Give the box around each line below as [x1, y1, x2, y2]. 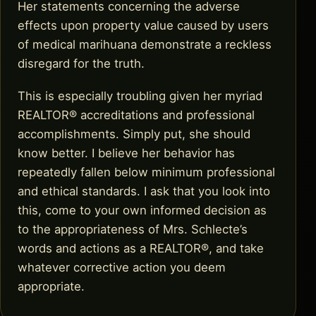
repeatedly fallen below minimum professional [18, 164, 275, 179]
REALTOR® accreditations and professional [18, 107, 255, 122]
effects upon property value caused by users [18, 18, 269, 33]
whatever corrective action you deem [18, 260, 226, 274]
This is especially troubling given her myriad [18, 88, 262, 103]
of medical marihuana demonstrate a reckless [18, 37, 272, 52]
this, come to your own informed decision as [18, 202, 267, 217]
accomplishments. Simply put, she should [18, 126, 250, 141]
